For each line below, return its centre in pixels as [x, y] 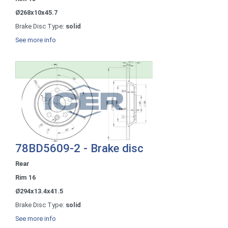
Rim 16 [25, 177]
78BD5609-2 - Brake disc [79, 148]
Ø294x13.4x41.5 [39, 191]
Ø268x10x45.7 [36, 12]
